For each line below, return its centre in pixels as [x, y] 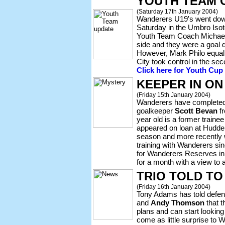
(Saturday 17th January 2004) [177, 11]
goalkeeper [156, 111]
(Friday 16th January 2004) [174, 187]
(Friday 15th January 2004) [174, 95]
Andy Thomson [178, 203]
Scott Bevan [196, 111]
